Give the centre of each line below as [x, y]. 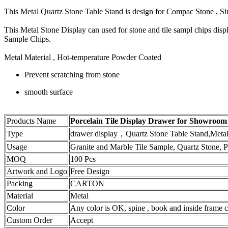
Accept [82, 220]
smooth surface [49, 92]
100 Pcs [83, 159]
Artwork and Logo [37, 172]
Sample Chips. [27, 39]
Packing [20, 184]
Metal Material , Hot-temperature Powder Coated [83, 58]
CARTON [87, 184]
